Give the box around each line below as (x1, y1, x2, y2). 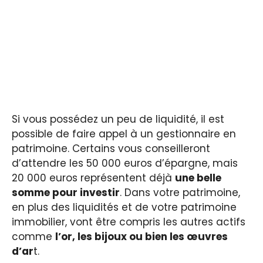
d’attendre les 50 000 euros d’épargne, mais (12, 156, 238, 171)
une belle (175, 171, 221, 186)
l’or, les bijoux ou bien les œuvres (55, 230, 228, 244)
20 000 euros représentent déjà (12, 171, 175, 186)
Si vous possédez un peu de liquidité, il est (12, 112, 224, 127)
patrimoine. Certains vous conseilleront (12, 141, 210, 156)
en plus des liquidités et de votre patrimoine (12, 200, 237, 215)
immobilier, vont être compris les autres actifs (12, 215, 245, 230)
